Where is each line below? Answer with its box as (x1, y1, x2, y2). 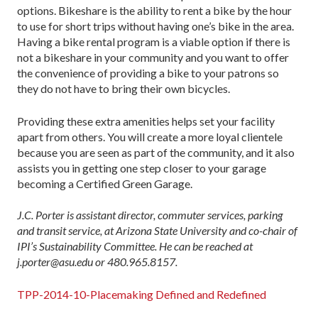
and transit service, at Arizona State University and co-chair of (17, 223, 297, 237)
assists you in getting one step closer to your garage (17, 160, 266, 175)
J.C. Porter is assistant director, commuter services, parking (17, 207, 283, 221)
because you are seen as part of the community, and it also (17, 145, 295, 159)
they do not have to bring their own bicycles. (17, 81, 230, 95)
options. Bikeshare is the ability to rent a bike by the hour (17, 3, 292, 17)
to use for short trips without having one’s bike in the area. (17, 18, 294, 33)
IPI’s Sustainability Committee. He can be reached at (17, 238, 253, 253)
